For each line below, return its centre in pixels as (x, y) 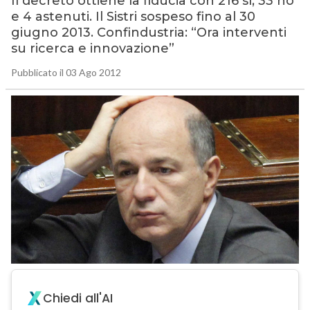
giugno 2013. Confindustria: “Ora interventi (148, 33)
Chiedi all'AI (77, 299)
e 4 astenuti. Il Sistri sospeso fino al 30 (133, 17)
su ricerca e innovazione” (92, 49)
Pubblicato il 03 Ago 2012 (66, 73)
